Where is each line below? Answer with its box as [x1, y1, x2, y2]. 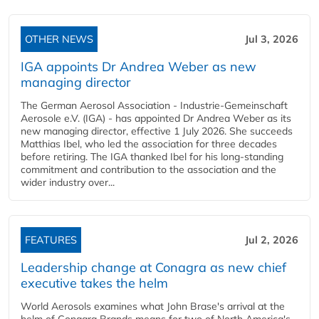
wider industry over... [21, 176, 115, 189]
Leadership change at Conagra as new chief [21, 259, 286, 276]
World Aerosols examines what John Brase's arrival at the [21, 300, 285, 313]
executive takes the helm [21, 275, 168, 292]
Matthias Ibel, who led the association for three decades [21, 137, 277, 151]
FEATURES [25, 234, 77, 247]
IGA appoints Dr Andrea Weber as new [21, 58, 256, 75]
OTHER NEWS [25, 33, 93, 46]
